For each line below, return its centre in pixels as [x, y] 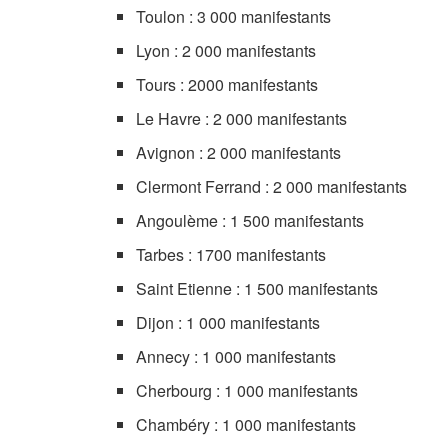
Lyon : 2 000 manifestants [226, 50]
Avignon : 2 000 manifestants [239, 152]
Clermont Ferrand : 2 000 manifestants [272, 186]
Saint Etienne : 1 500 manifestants [257, 288]
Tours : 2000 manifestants [227, 84]
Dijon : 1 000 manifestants [228, 322]
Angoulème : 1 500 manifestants [250, 220]
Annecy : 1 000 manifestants [236, 356]
